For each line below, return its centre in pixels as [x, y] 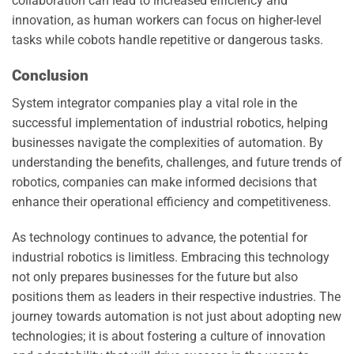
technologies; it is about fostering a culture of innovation [169, 337]
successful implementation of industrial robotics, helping [170, 122]
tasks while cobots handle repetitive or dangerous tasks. [168, 40]
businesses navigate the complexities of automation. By [168, 142]
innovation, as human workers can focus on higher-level [167, 21]
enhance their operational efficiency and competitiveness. [171, 201]
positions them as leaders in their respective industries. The [176, 297]
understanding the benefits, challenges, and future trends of [177, 162]
